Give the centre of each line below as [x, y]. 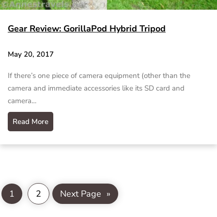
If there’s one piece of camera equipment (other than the [99, 76]
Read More [31, 122]
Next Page [81, 194]
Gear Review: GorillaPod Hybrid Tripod [87, 28]
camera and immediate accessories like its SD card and [96, 88]
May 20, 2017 [31, 54]
